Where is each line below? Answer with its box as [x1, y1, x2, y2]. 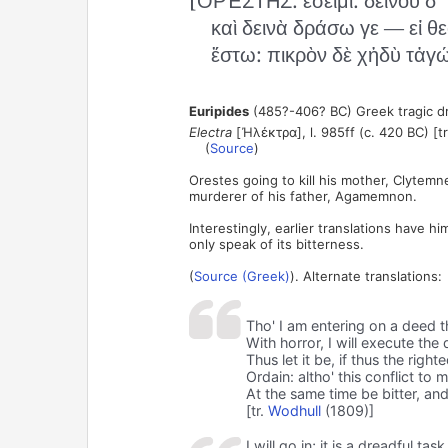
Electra [188, 123, 232, 140]
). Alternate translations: [289, 267, 442, 284]
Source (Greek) [193, 267, 290, 284]
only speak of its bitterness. [188, 235, 364, 252]
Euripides [188, 102, 249, 119]
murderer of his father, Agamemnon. [188, 187, 417, 204]
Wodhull [267, 401, 321, 419]
